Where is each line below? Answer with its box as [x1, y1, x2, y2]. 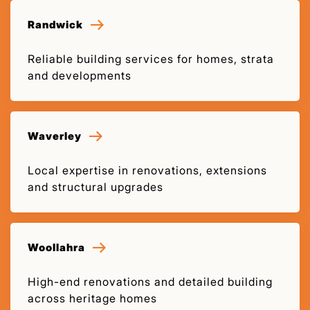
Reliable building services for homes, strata [28, 51, 274, 66]
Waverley [28, 129, 82, 143]
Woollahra [28, 240, 85, 254]
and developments [28, 68, 131, 82]
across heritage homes [28, 291, 157, 305]
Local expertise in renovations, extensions [28, 163, 267, 177]
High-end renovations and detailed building [28, 274, 273, 289]
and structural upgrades [28, 179, 163, 194]
